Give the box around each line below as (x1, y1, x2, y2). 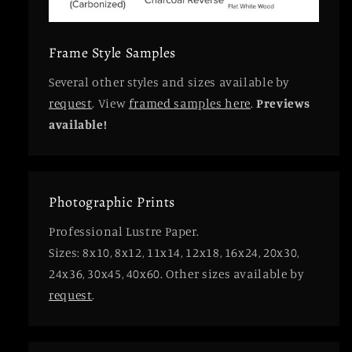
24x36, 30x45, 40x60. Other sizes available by (49, 266, 304, 281)
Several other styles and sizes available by (49, 74, 290, 90)
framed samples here (128, 95, 251, 111)
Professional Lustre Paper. (49, 223, 200, 239)
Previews (256, 95, 310, 111)
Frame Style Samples (49, 43, 176, 63)
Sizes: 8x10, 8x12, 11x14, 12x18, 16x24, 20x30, (49, 244, 299, 260)
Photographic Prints (49, 192, 175, 212)
